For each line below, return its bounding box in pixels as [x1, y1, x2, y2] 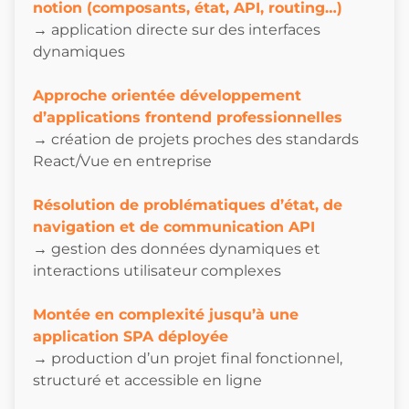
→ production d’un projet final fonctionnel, [33, 350, 342, 368]
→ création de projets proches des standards [33, 131, 359, 149]
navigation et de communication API [33, 218, 315, 236]
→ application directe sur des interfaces [33, 21, 320, 39]
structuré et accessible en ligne [33, 372, 262, 390]
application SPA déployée [33, 328, 228, 346]
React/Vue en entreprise [33, 152, 212, 171]
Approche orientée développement [33, 87, 301, 105]
